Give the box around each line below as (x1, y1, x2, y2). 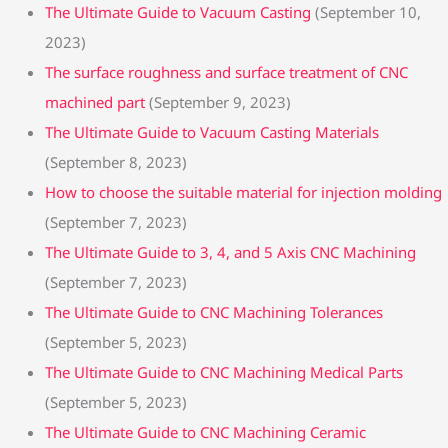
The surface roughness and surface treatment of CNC (45, 61, 408, 82)
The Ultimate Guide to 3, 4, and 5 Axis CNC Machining (45, 241, 416, 262)
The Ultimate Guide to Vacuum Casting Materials (45, 121, 379, 142)
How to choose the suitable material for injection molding (45, 181, 442, 202)
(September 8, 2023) (45, 151, 187, 172)
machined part (45, 91, 145, 112)
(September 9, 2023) (149, 91, 291, 112)
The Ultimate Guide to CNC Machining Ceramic (45, 421, 366, 442)
